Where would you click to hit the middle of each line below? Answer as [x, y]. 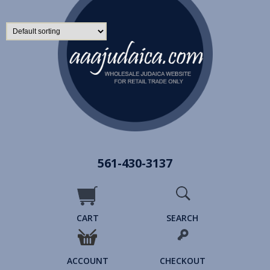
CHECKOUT [182, 261]
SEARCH [183, 218]
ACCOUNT [87, 261]
